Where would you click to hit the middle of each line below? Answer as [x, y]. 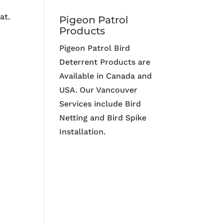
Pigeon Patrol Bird [95, 48]
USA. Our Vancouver [99, 90]
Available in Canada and [106, 76]
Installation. [83, 132]
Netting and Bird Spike [103, 118]
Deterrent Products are [105, 62]
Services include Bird [100, 104]
